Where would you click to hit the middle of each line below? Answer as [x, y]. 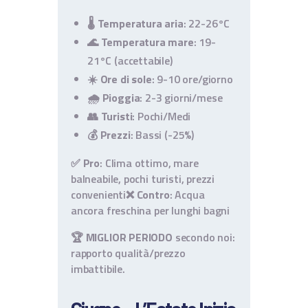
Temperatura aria [140, 24]
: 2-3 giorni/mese [181, 98]
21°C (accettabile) [130, 61]
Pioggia [121, 98]
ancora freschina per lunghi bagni [151, 211]
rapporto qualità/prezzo [128, 253]
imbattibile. [98, 269]
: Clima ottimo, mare [149, 163]
